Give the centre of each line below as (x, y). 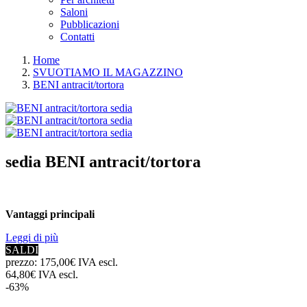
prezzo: (23, 262)
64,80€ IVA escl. (42, 274)
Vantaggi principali (50, 214)
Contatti (77, 37)
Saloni (74, 12)
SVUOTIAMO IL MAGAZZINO (108, 72)
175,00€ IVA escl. (79, 262)
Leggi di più (32, 237)
